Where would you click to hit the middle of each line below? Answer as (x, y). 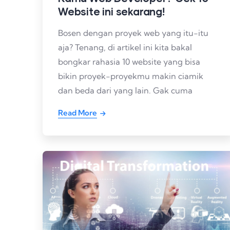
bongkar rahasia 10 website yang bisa (129, 62)
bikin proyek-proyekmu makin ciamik (131, 76)
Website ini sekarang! (111, 12)
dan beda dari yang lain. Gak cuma (125, 91)
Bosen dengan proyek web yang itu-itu (133, 33)
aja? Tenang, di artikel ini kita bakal (125, 47)
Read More (78, 113)
